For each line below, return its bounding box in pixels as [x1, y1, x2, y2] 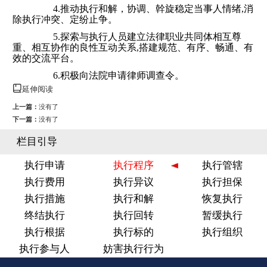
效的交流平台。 [13, 53, 79, 64]
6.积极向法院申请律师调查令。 [34, 70, 184, 81]
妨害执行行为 [103, 243, 164, 255]
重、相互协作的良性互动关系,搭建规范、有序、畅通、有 [13, 42, 253, 53]
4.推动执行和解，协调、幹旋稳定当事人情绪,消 [34, 4, 253, 14]
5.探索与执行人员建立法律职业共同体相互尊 [34, 32, 241, 42]
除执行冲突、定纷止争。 [13, 14, 117, 25]
